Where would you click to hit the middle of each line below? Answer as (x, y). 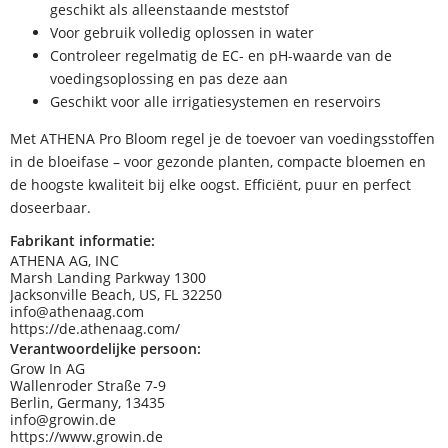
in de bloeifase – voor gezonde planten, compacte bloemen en (218, 162)
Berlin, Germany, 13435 (87, 402)
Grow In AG (47, 368)
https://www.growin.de (86, 436)
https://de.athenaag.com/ (95, 328)
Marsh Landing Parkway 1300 (108, 277)
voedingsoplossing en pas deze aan (169, 78)
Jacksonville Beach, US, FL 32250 (116, 294)
